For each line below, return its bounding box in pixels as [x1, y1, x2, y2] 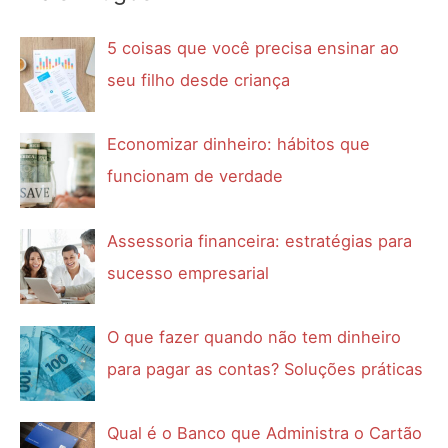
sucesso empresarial [107, 262, 270, 283]
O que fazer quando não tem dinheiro [107, 326, 402, 347]
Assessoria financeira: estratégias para [107, 230, 413, 251]
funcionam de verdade [107, 166, 284, 187]
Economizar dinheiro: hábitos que [107, 134, 371, 155]
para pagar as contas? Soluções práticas [107, 358, 424, 379]
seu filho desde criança [107, 69, 291, 90]
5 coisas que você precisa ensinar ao [107, 37, 400, 58]
